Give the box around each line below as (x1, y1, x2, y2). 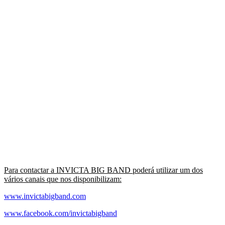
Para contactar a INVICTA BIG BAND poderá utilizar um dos (4, 165, 203, 174)
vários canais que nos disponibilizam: (4, 174, 122, 183)
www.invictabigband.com (4, 191, 86, 200)
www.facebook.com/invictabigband (4, 208, 117, 217)
